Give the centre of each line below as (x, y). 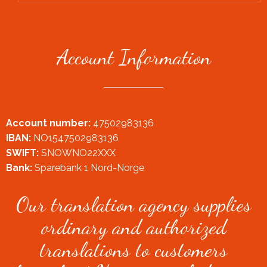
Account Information (133, 57)
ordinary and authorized (133, 227)
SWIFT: (22, 153)
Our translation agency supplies (133, 205)
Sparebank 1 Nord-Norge (88, 168)
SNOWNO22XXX (77, 153)
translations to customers (133, 250)
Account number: (48, 123)
